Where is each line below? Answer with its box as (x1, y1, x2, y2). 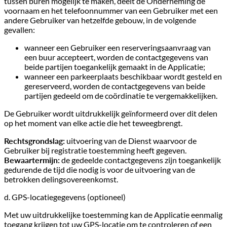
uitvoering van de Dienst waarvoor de (65, 136, 197, 146)
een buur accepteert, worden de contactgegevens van (24, 52, 208, 62)
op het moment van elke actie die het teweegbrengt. (4, 118, 182, 128)
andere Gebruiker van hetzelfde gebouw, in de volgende (4, 15, 196, 25)
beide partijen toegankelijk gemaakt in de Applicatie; (24, 62, 205, 72)
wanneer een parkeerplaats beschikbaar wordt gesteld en (24, 71, 222, 82)
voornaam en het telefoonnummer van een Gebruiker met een (4, 6, 218, 16)
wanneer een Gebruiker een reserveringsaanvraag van (24, 43, 211, 53)
